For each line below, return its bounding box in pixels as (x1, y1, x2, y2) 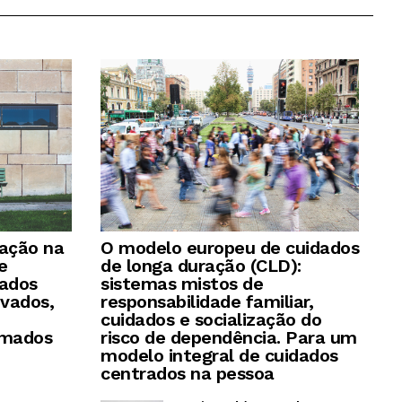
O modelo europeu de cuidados (100, 237, 359, 259)
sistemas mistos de (100, 273, 263, 295)
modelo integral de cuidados (100, 345, 338, 367)
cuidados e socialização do (100, 309, 321, 331)
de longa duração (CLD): (100, 255, 301, 277)
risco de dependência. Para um (100, 327, 357, 349)
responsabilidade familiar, (100, 291, 313, 313)
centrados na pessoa (100, 363, 275, 385)
